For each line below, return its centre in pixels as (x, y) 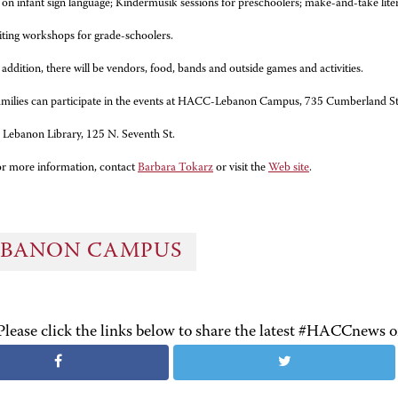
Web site (289, 167)
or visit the (242, 167)
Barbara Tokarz (175, 167)
